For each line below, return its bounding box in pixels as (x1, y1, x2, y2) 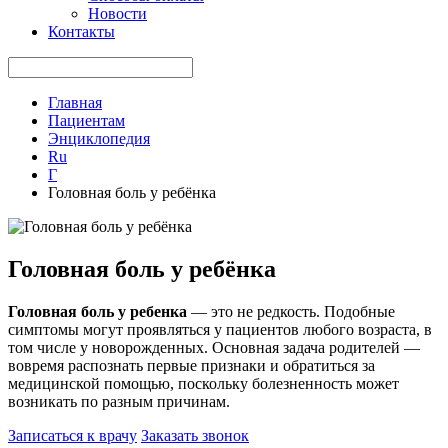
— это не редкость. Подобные (187, 302, 395, 320)
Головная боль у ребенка (8, 302, 187, 320)
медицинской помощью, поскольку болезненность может (8, 374, 399, 392)
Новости (88, 5, 147, 22)
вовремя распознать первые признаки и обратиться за (8, 356, 375, 374)
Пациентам (48, 112, 125, 129)
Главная (48, 94, 102, 111)
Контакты (48, 23, 115, 40)
